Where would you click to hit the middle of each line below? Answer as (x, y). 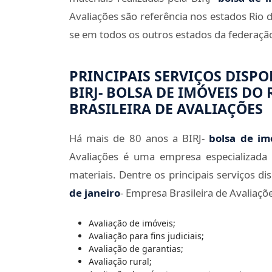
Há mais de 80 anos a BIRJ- (139, 138)
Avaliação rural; (120, 261)
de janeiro (95, 192)
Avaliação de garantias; (136, 248)
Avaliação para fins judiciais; (146, 236)
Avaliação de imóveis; (132, 223)
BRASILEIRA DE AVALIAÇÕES (166, 109)
